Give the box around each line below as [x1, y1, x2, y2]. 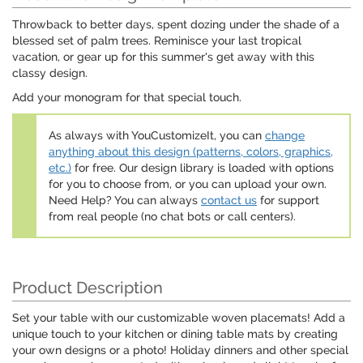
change [265, 129, 305, 143]
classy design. [12, 66, 88, 80]
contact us [201, 194, 257, 207]
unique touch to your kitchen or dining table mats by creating [12, 327, 338, 341]
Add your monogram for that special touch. [12, 91, 241, 105]
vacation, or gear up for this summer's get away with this [12, 50, 314, 64]
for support [257, 194, 319, 207]
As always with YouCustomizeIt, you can [49, 129, 265, 143]
